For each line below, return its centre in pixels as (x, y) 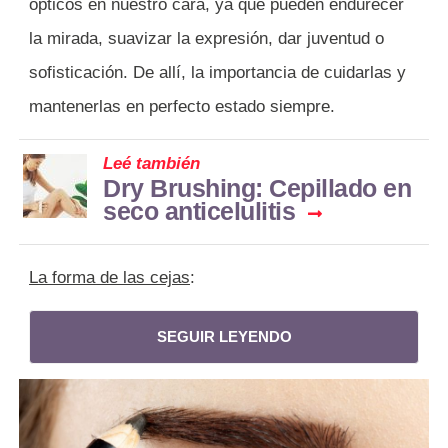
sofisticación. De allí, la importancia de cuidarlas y (217, 72)
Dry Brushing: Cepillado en (257, 187)
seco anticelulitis (199, 210)
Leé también (151, 163)
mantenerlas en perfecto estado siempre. (182, 106)
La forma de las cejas (109, 277)
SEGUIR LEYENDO (224, 336)
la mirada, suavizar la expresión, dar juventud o (206, 38)
